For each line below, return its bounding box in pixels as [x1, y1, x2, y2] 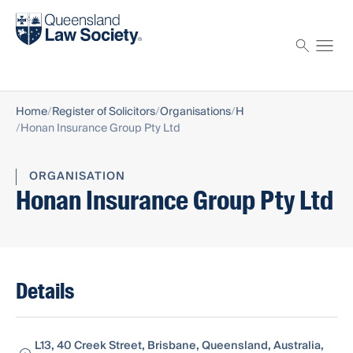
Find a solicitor [16, 6, 97, 25]
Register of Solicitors [52, 102, 155, 122]
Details [16, 277, 74, 306]
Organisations [160, 102, 231, 122]
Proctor [16, 47, 58, 67]
